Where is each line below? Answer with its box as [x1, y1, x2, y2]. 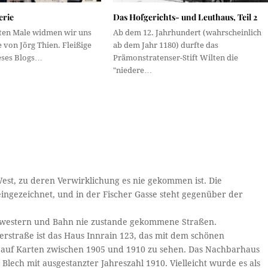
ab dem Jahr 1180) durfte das [112, 40, 218, 50]
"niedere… [112, 65, 152, 75]
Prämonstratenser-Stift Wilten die [112, 53, 238, 62]
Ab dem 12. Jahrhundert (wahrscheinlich [112, 28, 261, 37]
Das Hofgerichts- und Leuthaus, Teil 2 [112, 11, 257, 23]
